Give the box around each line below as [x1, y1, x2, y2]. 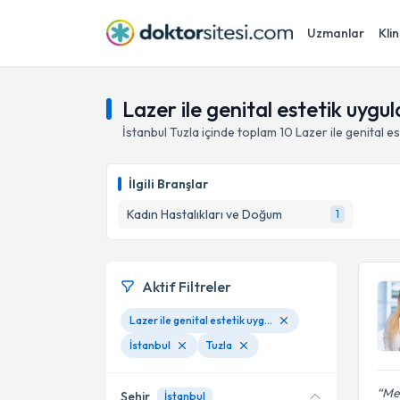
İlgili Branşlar [129, 176, 208, 192]
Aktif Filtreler [142, 278, 231, 296]
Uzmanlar [307, 25, 364, 41]
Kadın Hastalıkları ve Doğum [127, 206, 282, 222]
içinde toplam [199, 124, 277, 140]
